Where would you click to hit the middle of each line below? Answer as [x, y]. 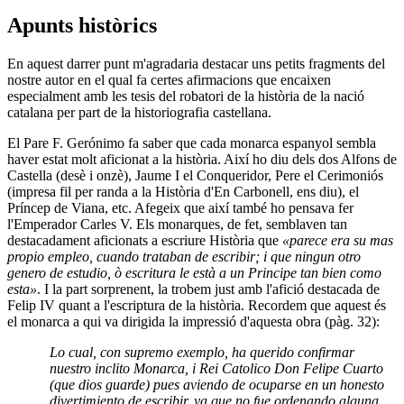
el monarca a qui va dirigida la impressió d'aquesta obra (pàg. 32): [193, 322]
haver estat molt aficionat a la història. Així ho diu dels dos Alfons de [202, 160]
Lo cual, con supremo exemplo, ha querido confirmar [202, 353]
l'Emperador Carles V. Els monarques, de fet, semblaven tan [177, 225]
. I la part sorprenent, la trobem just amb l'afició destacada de [208, 289]
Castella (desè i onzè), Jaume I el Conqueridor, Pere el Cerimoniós [195, 176]
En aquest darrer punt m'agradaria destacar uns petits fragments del [196, 64]
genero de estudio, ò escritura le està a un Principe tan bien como [194, 273]
